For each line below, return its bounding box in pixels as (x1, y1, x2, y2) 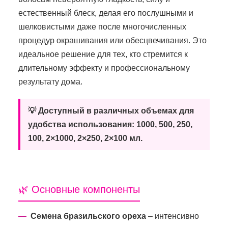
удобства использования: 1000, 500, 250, (28, 120, 192, 129)
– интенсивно (146, 211, 199, 220)
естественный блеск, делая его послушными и (18, 8, 193, 17)
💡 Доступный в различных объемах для (28, 106, 194, 115)
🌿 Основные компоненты (18, 183, 140, 195)
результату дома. (18, 77, 82, 86)
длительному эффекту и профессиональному (18, 63, 190, 72)
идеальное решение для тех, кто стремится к (18, 49, 188, 59)
